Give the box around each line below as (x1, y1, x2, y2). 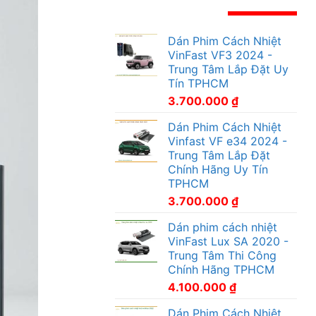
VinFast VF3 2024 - (167, 47, 272, 62)
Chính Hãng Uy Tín (167, 162, 268, 176)
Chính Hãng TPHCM (167, 262, 274, 276)
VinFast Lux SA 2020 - (167, 233, 288, 248)
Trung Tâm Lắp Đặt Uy (167, 61, 288, 76)
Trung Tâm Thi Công (167, 248, 276, 262)
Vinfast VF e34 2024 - (167, 133, 287, 148)
